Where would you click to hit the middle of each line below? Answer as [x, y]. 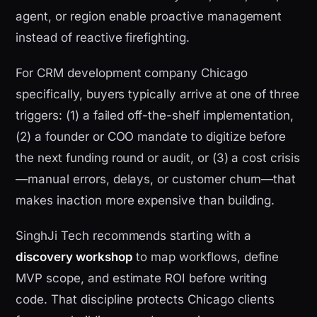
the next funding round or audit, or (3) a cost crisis [158, 158]
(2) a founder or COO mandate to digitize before [151, 137]
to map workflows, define [206, 257]
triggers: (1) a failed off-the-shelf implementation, [155, 116]
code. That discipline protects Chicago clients [145, 300]
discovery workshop [74, 257]
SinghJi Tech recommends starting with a [133, 236]
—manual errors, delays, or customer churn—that [156, 179]
